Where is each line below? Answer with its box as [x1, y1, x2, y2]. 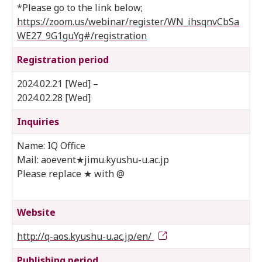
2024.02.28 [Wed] [17, 91, 91, 104]
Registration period [17, 53, 109, 66]
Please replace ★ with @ [17, 167, 125, 180]
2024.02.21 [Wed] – [17, 77, 98, 90]
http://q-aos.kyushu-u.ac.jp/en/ [17, 229, 154, 243]
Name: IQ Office [17, 139, 85, 152]
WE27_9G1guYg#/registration [17, 29, 147, 42]
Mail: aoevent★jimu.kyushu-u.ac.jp [17, 153, 169, 166]
